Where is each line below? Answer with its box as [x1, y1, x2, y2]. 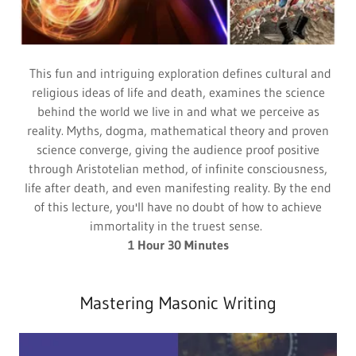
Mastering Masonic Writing [79, 292, 277, 315]
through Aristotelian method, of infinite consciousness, [29, 161, 327, 177]
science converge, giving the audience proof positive [37, 141, 319, 158]
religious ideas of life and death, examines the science [31, 84, 325, 101]
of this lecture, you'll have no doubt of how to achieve [34, 199, 322, 215]
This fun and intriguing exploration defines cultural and [25, 65, 331, 82]
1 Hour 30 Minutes [127, 237, 229, 253]
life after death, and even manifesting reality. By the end [25, 180, 331, 196]
